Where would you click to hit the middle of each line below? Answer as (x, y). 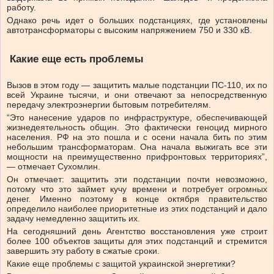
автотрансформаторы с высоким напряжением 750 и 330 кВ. (129, 30)
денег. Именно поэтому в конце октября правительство (137, 199)
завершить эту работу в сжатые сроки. (83, 251)
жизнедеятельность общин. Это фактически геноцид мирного (137, 128)
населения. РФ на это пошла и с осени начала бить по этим (137, 137)
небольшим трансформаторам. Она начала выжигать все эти (137, 147)
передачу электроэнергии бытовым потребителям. (109, 105)
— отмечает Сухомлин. (54, 167)
